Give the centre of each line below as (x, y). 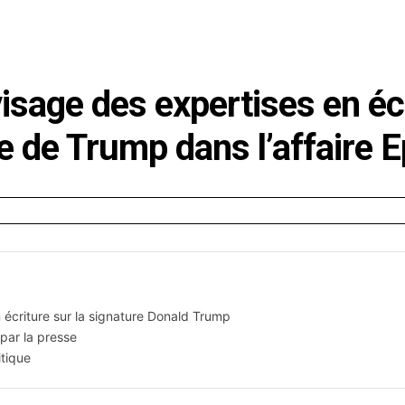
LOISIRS (287, 24)
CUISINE (124, 24)
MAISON (206, 24)
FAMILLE (367, 24)
